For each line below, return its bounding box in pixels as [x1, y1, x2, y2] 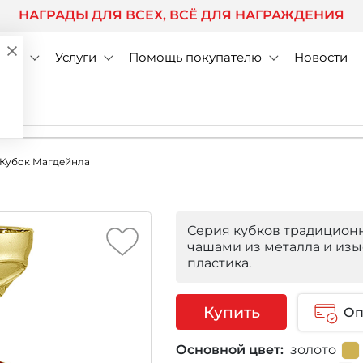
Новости [293, 49, 348, 66]
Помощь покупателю [128, 49, 262, 66]
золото [284, 342, 336, 358]
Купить [203, 301, 260, 322]
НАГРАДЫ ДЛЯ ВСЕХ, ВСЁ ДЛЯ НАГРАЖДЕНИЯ [15, 7, 348, 23]
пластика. [187, 254, 251, 271]
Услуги [54, 49, 96, 66]
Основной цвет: [176, 342, 284, 358]
